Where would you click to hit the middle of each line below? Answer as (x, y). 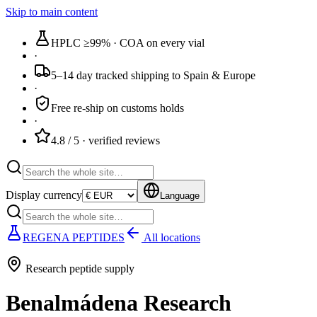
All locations (171, 237)
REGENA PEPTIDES (74, 237)
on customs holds (144, 108)
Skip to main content (52, 12)
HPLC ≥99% (81, 43)
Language (180, 196)
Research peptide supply (80, 269)
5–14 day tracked (90, 75)
